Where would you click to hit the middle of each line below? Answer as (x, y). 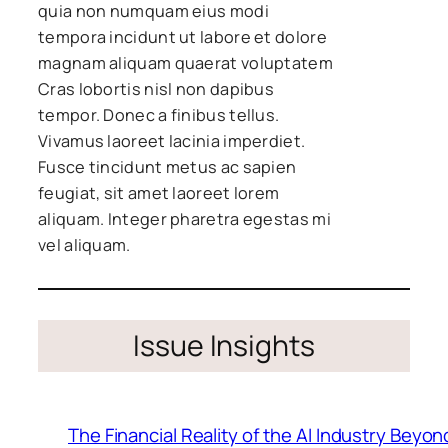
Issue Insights (224, 345)
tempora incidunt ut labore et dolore (182, 36)
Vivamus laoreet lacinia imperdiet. (172, 140)
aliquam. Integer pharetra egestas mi (184, 218)
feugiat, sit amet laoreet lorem (159, 192)
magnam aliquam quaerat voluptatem (185, 62)
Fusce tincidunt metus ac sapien (167, 166)
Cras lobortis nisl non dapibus (156, 88)
